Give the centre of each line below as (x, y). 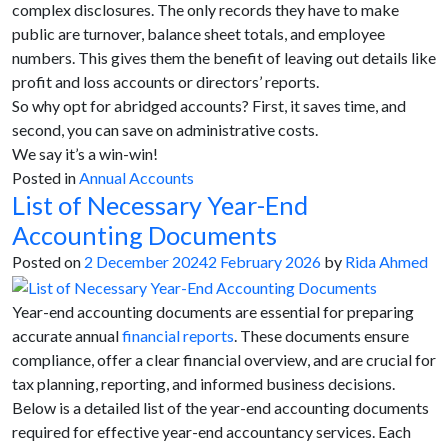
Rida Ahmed (386, 261)
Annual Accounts (136, 177)
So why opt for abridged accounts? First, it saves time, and (209, 105)
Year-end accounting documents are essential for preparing (213, 311)
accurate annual (67, 335)
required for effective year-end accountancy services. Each (211, 431)
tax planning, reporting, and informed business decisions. (203, 383)
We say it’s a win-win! (85, 153)
